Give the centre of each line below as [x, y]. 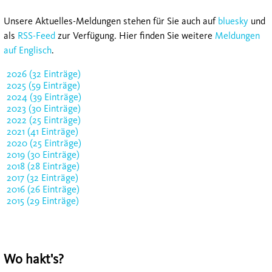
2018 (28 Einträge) [43, 166]
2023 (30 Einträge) [44, 109]
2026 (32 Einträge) [44, 74]
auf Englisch [28, 50]
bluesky [233, 21]
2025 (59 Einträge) [43, 86]
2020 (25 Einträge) [44, 143]
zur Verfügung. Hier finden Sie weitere [135, 36]
